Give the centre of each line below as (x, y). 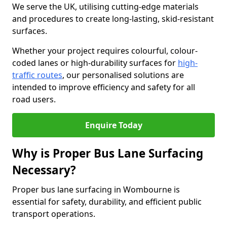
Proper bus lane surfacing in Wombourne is (96, 190)
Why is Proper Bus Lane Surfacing (108, 153)
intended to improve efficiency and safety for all (104, 87)
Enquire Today (113, 125)
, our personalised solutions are (123, 75)
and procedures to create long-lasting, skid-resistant (113, 19)
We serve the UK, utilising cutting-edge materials (105, 7)
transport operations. (54, 214)
